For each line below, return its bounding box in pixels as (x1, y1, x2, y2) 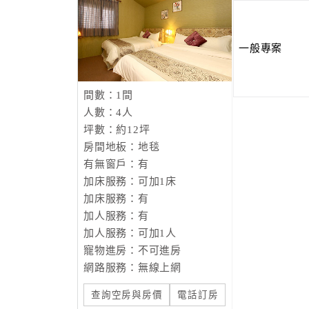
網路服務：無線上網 (83, 262, 181, 273)
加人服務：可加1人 (83, 228, 177, 239)
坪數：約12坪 (83, 124, 150, 135)
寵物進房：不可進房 (83, 245, 181, 256)
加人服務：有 (83, 210, 149, 221)
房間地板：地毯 (83, 141, 160, 152)
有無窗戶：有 (83, 159, 149, 170)
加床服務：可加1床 (83, 176, 177, 187)
